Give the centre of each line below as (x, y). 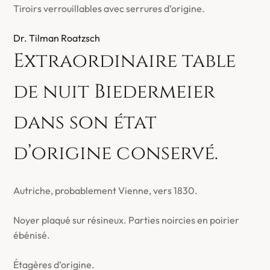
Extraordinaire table (125, 61)
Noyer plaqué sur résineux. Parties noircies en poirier (127, 220)
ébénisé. (32, 235)
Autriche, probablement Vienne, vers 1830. (106, 190)
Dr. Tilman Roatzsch (57, 38)
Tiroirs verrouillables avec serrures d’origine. (109, 8)
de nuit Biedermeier (115, 92)
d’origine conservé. (116, 153)
